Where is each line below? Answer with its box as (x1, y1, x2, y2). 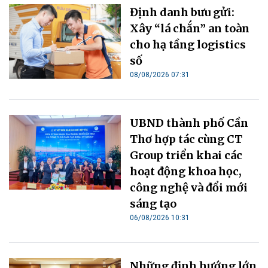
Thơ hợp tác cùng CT (130, 132, 243, 146)
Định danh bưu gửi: (130, 5, 235, 19)
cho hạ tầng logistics (130, 37, 246, 51)
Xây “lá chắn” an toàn (130, 21, 250, 35)
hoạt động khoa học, (130, 164, 242, 178)
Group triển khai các (130, 148, 243, 162)
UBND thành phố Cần (130, 115, 249, 130)
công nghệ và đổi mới (130, 180, 248, 194)
